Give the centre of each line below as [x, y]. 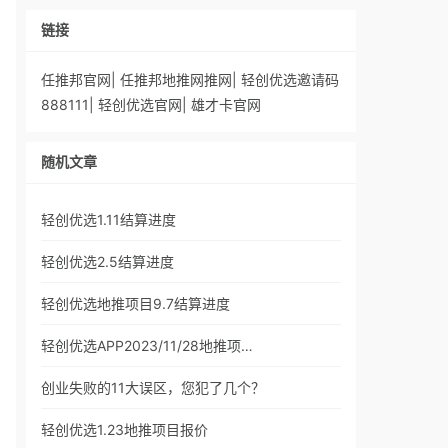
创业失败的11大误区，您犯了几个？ [153, 387]
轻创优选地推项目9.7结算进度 [135, 303]
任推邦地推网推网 [176, 79]
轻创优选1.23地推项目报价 [124, 429]
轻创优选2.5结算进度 [107, 261]
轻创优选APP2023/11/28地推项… [147, 345]
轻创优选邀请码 [290, 79]
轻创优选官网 [140, 104]
